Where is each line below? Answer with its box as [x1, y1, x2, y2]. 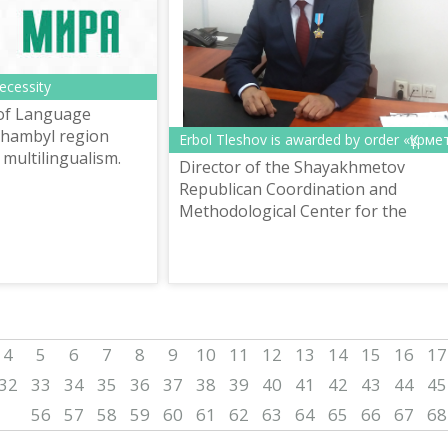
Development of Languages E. [179, 222, 404, 244]
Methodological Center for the [179, 200, 407, 222]
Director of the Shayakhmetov [179, 156, 405, 178]
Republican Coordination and [179, 178, 397, 200]
